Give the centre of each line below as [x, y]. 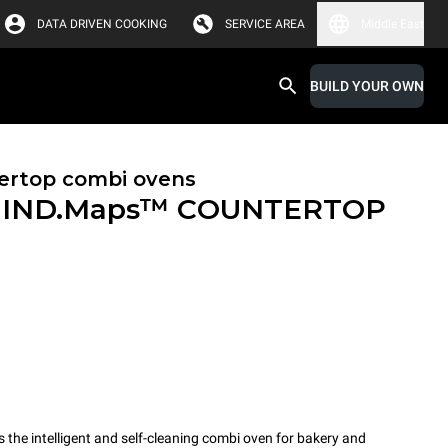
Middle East [392, 24]
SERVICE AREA [265, 24]
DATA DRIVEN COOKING [102, 24]
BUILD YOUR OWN [367, 86]
